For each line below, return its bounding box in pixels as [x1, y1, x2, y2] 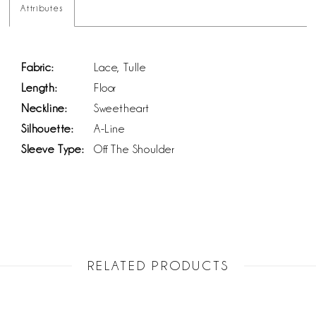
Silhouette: [21, 123, 73, 135]
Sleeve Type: [21, 143, 84, 156]
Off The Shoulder [94, 143, 175, 156]
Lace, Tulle [94, 61, 147, 74]
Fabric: [21, 61, 54, 74]
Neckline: [21, 102, 67, 115]
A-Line [94, 123, 126, 135]
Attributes [20, 3, 63, 13]
